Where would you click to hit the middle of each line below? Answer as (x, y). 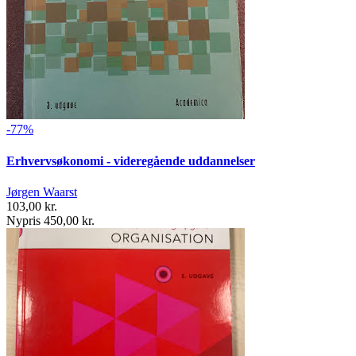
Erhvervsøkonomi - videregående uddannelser (131, 161)
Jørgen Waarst (42, 192)
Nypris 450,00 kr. (50, 220)
